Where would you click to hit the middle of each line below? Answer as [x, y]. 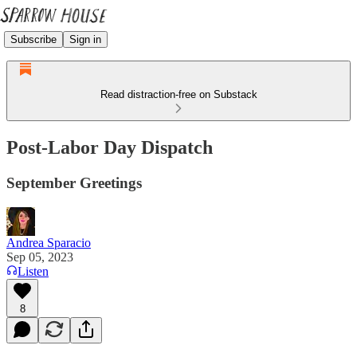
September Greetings [74, 182]
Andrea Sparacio [49, 242]
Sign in [85, 39]
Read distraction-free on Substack [178, 94]
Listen [33, 271]
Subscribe [33, 39]
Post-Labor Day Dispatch [110, 147]
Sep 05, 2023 [40, 257]
